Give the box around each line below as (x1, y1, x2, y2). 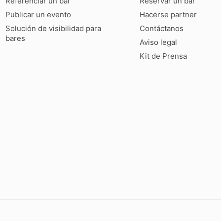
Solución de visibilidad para (5, 24, 101, 34)
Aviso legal (139, 37, 177, 47)
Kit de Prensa (139, 51, 187, 61)
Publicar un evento (5, 10, 71, 20)
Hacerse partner (139, 10, 197, 20)
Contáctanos (139, 24, 184, 34)
